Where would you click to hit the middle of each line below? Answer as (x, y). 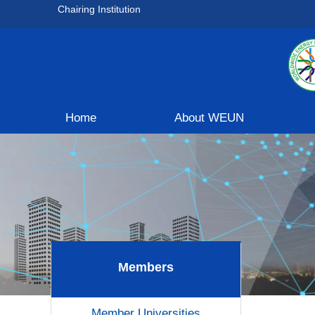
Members (146, 267)
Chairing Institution (99, 9)
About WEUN (210, 117)
